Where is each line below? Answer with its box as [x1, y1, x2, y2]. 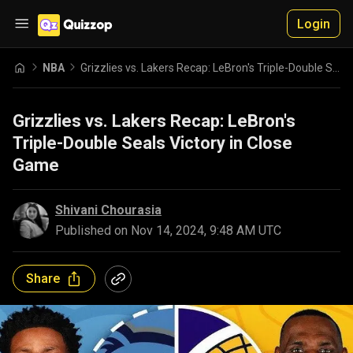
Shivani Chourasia [55, 203, 162, 217]
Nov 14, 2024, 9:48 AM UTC [131, 223, 281, 238]
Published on [55, 223, 131, 238]
